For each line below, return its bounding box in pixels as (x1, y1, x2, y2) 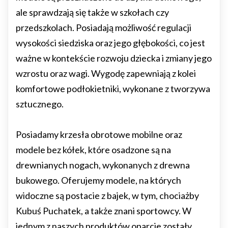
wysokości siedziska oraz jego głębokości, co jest (16, 37, 205, 48)
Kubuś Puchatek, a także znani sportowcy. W (16, 205, 191, 216)
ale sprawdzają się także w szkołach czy (16, 7, 169, 18)
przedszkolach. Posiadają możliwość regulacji (16, 22, 191, 33)
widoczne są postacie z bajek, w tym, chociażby (16, 190, 199, 201)
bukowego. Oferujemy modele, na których (16, 175, 181, 186)
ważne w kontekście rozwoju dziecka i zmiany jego (16, 52, 212, 64)
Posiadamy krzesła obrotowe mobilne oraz (16, 129, 182, 140)
